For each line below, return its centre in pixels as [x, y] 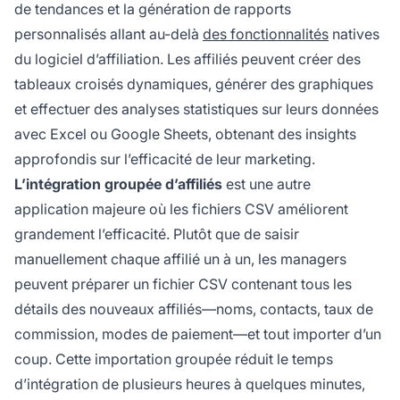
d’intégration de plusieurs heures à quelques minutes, [190, 384]
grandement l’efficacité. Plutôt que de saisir [157, 234]
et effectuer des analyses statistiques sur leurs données [196, 109]
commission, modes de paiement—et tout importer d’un [198, 334]
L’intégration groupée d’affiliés [118, 184]
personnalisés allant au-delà [108, 34]
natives [354, 34]
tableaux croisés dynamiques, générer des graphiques [194, 84]
